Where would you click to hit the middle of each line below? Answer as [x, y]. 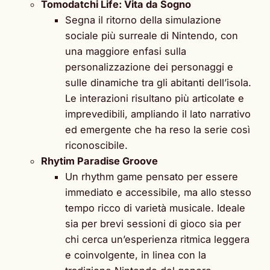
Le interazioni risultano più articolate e [155, 99]
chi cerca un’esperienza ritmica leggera [157, 240]
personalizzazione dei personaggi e [149, 67]
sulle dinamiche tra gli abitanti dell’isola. [158, 83]
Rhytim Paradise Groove [99, 161]
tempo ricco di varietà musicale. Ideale [155, 208]
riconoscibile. [96, 146]
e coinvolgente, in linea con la [136, 255]
